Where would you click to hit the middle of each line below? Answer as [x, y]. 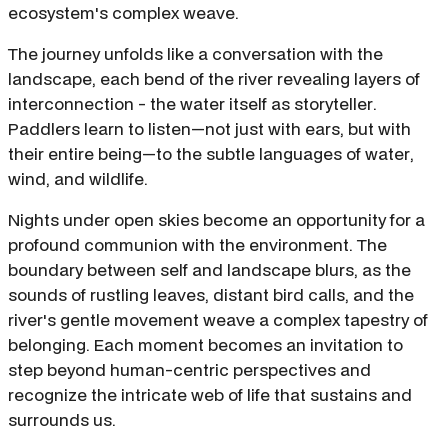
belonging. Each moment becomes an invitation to [205, 345]
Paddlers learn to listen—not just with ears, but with [209, 129]
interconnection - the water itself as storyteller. [192, 104]
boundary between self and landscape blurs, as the [209, 270]
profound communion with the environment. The [197, 245]
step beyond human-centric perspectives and [189, 370]
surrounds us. [62, 420]
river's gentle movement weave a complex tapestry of [218, 320]
